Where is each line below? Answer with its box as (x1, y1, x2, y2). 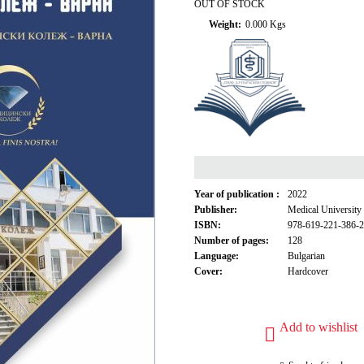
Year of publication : (194, 188, 279, 200)
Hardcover (288, 266, 328, 277)
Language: (194, 250, 239, 262)
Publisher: (194, 204, 237, 215)
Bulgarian (288, 250, 325, 262)
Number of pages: (194, 235, 269, 246)
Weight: (209, 19, 241, 30)
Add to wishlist (279, 320, 358, 334)
